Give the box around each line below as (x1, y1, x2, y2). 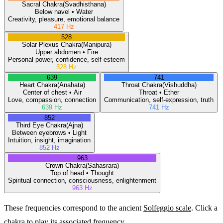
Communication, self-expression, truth (104, 96, 214, 104)
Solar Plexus (21, 40, 59, 48)
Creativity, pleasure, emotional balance (8, 15, 119, 23)
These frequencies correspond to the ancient (4, 203, 141, 212)
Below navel (34, 7, 70, 15)
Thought (91, 169, 114, 177)
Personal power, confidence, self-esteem (8, 55, 125, 63)
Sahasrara (88, 161, 117, 169)
